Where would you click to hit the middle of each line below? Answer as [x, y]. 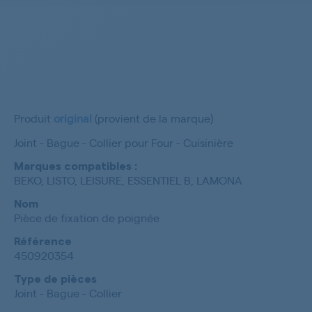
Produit [34, 118]
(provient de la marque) [153, 118]
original [73, 118]
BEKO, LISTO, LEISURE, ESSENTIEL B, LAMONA [128, 180]
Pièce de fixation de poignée [87, 218]
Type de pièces [55, 280]
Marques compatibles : [76, 167]
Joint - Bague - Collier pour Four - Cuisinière [124, 143]
